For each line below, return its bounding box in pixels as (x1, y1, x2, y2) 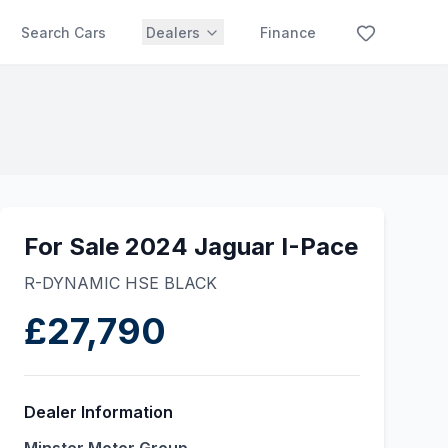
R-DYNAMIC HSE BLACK (24, 273, 217, 293)
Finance (260, 24, 316, 41)
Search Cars (21, 24, 106, 41)
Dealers (146, 24, 200, 41)
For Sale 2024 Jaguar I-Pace (24, 232, 358, 261)
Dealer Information (24, 402, 173, 422)
